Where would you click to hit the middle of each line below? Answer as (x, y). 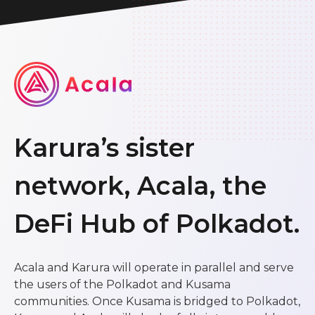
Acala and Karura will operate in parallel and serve (154, 268)
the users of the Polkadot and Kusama (122, 285)
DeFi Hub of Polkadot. (157, 224)
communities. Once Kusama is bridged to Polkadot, (157, 302)
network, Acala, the (140, 186)
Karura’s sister (104, 148)
